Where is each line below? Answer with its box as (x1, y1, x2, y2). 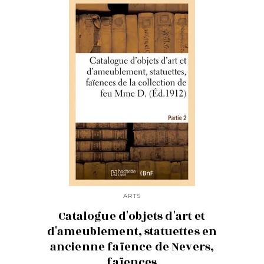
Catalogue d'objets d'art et (58, 207, 206, 225)
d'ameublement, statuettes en (47, 223, 217, 240)
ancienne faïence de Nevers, (49, 238, 214, 255)
